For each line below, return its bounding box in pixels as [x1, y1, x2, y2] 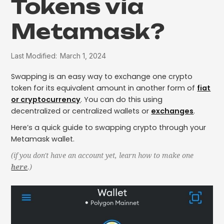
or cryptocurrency [11, 94, 81, 105]
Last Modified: [11, 51, 57, 60]
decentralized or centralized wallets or [11, 106, 151, 116]
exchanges [151, 106, 194, 116]
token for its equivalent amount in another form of [11, 83, 197, 93]
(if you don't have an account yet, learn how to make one [11, 151, 194, 160]
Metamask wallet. [11, 134, 75, 144]
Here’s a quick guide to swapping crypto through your [11, 122, 206, 133]
